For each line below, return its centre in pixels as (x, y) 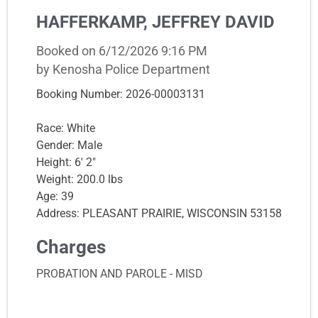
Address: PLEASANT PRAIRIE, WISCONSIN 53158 (159, 213)
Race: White (66, 128)
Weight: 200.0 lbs (79, 179)
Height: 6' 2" (66, 162)
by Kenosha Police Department (123, 69)
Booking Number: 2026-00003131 (121, 94)
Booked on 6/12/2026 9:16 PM (122, 51)
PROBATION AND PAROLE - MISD (120, 273)
